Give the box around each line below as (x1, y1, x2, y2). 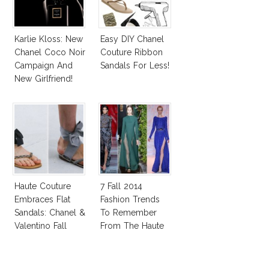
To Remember (100, 207, 157, 217)
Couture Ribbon (100, 47, 163, 57)
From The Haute (100, 220, 164, 231)
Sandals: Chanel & (14, 207, 85, 217)
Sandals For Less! (100, 60, 169, 70)
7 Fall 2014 (100, 181, 142, 191)
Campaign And (14, 60, 73, 70)
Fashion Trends (100, 194, 160, 204)
